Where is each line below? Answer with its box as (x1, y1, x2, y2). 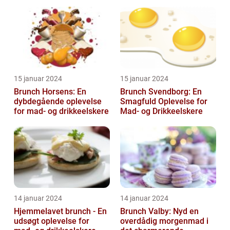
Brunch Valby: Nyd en (120, 206, 199, 216)
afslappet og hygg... (120, 6, 193, 16)
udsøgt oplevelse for (14, 216, 89, 226)
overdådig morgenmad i (120, 216, 208, 226)
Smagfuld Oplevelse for (120, 96, 207, 106)
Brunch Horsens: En (14, 86, 86, 97)
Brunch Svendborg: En (120, 86, 202, 97)
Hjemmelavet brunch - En (14, 206, 107, 216)
